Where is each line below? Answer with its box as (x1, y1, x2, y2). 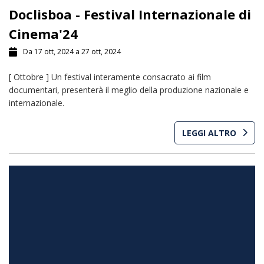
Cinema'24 (9, 24, 78, 42)
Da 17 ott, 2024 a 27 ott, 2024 (23, 46, 121, 57)
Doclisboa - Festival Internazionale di (9, 5, 251, 23)
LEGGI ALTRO (182, 127, 236, 138)
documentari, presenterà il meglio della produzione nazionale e (9, 84, 249, 95)
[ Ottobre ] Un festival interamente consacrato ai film (9, 71, 211, 82)
